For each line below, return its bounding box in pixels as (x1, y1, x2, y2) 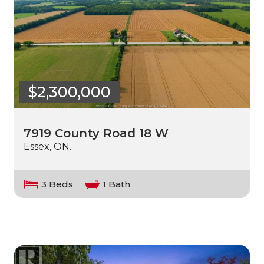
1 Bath (103, 178, 130, 190)
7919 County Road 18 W (24, 126, 169, 140)
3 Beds (41, 178, 73, 190)
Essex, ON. (24, 140, 71, 152)
